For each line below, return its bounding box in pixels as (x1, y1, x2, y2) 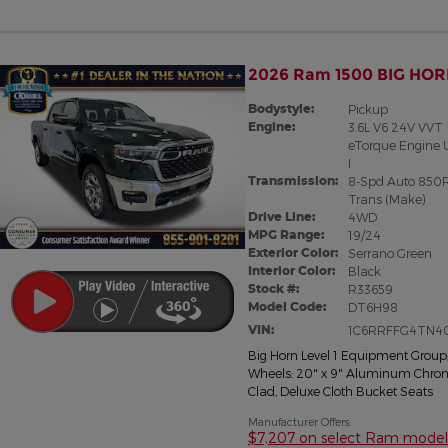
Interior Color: (248, 262, 335, 278)
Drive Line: (248, 208, 315, 224)
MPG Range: (248, 226, 324, 242)
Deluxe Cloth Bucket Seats (280, 383, 433, 398)
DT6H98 (347, 299, 398, 314)
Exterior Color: (248, 244, 338, 260)
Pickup (347, 101, 388, 116)
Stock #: (248, 280, 299, 296)
